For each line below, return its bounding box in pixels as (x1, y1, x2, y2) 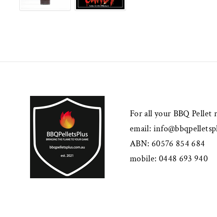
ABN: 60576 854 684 (130, 138, 207, 150)
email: (130, 123, 154, 135)
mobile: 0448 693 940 (130, 153, 208, 165)
